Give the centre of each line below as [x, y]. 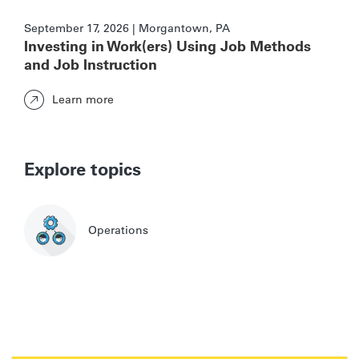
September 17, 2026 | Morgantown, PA [127, 28]
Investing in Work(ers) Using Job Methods [167, 46]
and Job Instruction [91, 64]
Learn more [83, 100]
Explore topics [83, 169]
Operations [118, 230]
